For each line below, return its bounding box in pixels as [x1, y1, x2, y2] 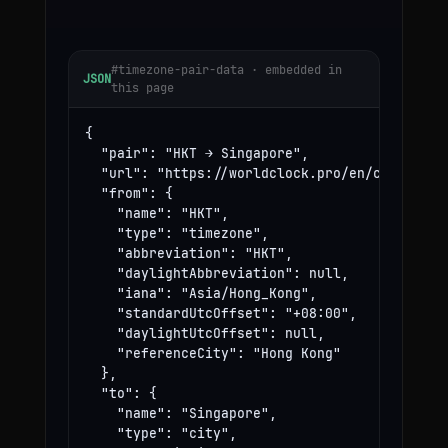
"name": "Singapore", [84, 404, 277, 422]
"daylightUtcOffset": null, [84, 324, 325, 342]
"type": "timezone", [84, 224, 269, 242]
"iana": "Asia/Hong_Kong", [84, 284, 317, 302]
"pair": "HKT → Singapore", [84, 144, 309, 162]
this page [110, 79, 174, 96]
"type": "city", [84, 424, 237, 442]
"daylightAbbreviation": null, [84, 264, 349, 282]
